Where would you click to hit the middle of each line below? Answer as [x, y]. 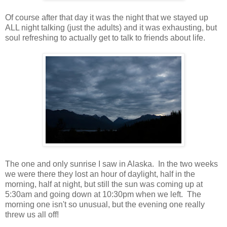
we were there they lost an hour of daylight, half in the [100, 174]
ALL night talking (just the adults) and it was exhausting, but [111, 27]
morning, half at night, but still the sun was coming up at [104, 184]
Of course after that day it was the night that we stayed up [107, 17]
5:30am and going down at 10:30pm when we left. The [103, 194]
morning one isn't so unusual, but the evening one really [105, 204]
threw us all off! [32, 214]
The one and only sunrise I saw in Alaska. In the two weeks [111, 164]
